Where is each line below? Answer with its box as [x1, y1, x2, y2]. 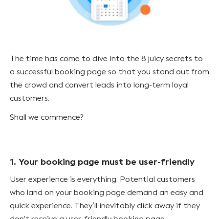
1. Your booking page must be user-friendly [10, 156, 195, 167]
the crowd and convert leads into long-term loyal [10, 80, 189, 89]
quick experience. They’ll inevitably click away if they [10, 200, 200, 210]
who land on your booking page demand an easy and [10, 187, 203, 197]
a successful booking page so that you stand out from [10, 66, 209, 76]
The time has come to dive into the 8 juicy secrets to [10, 53, 203, 63]
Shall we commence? [10, 112, 84, 122]
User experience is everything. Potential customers [10, 174, 195, 184]
